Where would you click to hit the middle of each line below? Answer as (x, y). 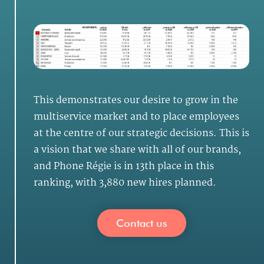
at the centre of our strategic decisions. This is (141, 133)
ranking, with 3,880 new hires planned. (125, 183)
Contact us (141, 223)
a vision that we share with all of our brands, (137, 150)
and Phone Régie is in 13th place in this (124, 166)
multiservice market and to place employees (136, 117)
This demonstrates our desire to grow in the (136, 100)
